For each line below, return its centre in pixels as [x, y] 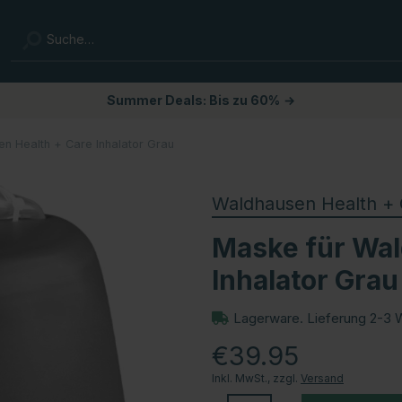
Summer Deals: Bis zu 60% [193, 100]
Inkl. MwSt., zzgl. [256, 378]
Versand [322, 378]
